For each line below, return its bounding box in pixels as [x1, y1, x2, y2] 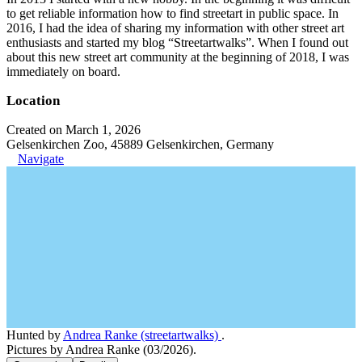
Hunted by [6, 327, 63, 342]
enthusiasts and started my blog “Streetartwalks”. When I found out [6, 35, 348, 49]
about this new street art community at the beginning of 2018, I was [6, 49, 349, 64]
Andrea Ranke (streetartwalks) [63, 327, 221, 342]
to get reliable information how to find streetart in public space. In [6, 6, 339, 20]
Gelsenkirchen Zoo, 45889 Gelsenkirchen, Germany [6, 137, 274, 151]
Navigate [18, 151, 64, 166]
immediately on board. [6, 64, 120, 78]
